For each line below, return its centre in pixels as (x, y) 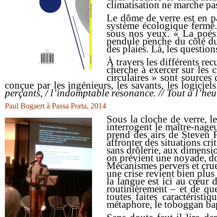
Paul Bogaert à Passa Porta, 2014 (55, 106)
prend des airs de (144, 135)
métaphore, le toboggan (155, 205)
